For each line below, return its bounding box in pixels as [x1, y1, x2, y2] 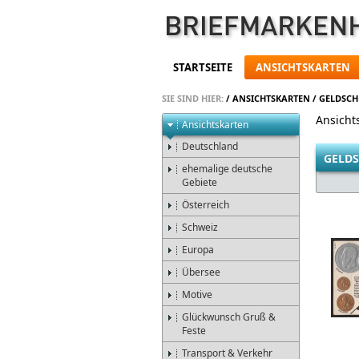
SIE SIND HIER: [162, 92, 224, 104]
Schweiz [182, 220, 218, 234]
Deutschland [182, 139, 238, 153]
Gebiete [182, 175, 217, 189]
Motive [182, 288, 212, 301]
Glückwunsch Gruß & [182, 310, 276, 324]
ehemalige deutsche [182, 162, 272, 175]
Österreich [182, 198, 229, 212]
